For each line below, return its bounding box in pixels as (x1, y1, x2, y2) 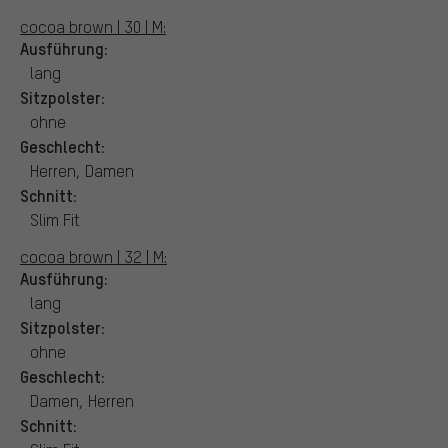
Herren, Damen (30, 159, 134, 181)
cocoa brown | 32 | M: (20, 245, 167, 267)
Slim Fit (30, 208, 80, 230)
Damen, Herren (30, 389, 134, 411)
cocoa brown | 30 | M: (20, 15, 166, 37)
